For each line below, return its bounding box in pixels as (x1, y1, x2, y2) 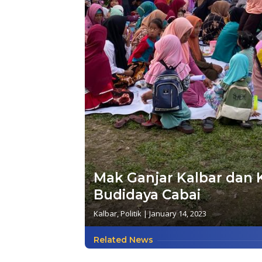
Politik (120, 208, 142, 219)
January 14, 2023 (149, 208, 206, 219)
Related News (94, 235, 153, 246)
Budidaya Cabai (94, 187, 201, 204)
